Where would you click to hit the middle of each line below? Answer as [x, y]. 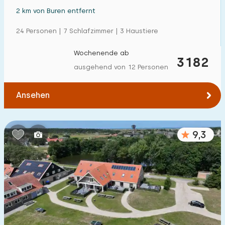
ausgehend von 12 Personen [121, 67]
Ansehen [33, 95]
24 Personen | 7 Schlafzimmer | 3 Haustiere [87, 31]
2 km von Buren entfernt [56, 11]
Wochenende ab [101, 53]
